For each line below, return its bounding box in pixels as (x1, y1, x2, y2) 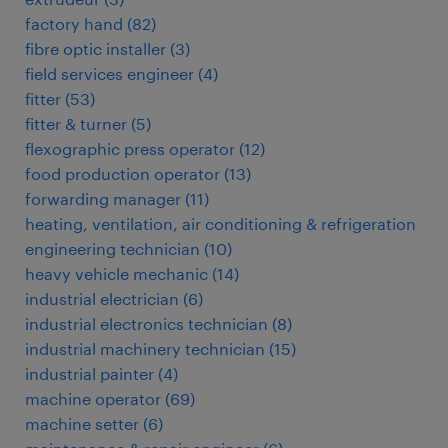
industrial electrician (25, 289, 179, 308)
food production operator (25, 164, 220, 183)
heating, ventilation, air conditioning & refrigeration (25, 214, 416, 233)
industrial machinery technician (25, 339, 265, 358)
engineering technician (25, 239, 200, 258)
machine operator (25, 389, 161, 408)
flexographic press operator (25, 139, 235, 158)
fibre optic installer (25, 39, 166, 58)
